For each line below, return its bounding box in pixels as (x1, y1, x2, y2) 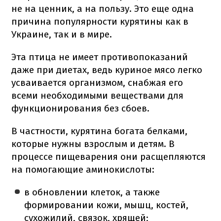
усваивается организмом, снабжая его (11, 76, 183, 88)
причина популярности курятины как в (11, 15, 188, 27)
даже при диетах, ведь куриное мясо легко (11, 64, 202, 75)
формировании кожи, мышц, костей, (24, 199, 189, 211)
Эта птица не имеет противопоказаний (11, 51, 188, 63)
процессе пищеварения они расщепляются (11, 150, 206, 162)
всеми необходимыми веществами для (11, 89, 184, 101)
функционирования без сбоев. (11, 102, 149, 114)
